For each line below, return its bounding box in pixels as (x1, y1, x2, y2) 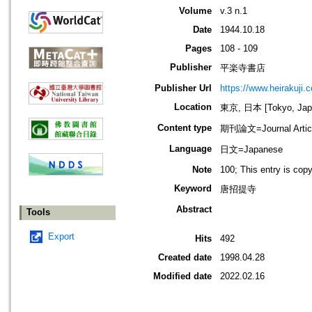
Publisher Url (155, 83, 212, 94)
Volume (179, 6, 212, 17)
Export (48, 231, 75, 242)
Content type (157, 123, 212, 134)
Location (174, 102, 212, 113)
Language (169, 143, 212, 155)
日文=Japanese (220, 144, 283, 155)
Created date (158, 252, 212, 263)
